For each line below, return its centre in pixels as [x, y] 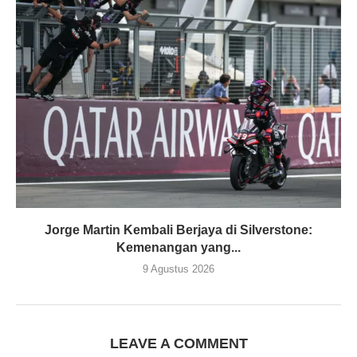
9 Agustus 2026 [178, 269]
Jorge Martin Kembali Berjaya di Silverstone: [178, 229]
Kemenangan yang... [178, 247]
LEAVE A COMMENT [178, 343]
